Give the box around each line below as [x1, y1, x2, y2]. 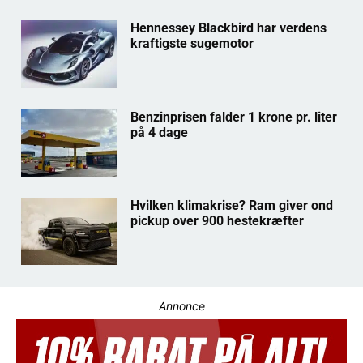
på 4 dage [130, 124, 188, 140]
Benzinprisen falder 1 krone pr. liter [130, 109, 337, 125]
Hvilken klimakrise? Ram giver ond [130, 197, 333, 213]
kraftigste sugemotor [130, 36, 254, 52]
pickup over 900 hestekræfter [130, 212, 304, 228]
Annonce [158, 298, 205, 313]
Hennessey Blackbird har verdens [130, 20, 327, 36]
